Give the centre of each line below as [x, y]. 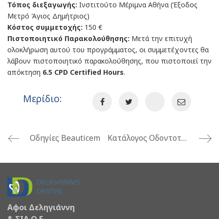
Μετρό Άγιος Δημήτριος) [48, 16]
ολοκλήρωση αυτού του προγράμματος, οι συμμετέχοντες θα [108, 49]
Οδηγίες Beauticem [65, 138]
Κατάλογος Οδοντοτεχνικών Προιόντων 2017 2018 [184, 138]
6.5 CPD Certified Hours [83, 72]
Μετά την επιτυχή [161, 38]
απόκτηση [25, 72]
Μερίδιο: [42, 99]
